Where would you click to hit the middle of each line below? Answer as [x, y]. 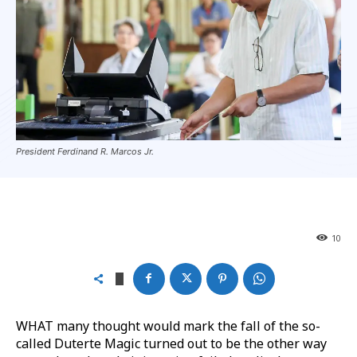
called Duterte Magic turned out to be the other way [171, 343]
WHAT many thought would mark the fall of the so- [168, 326]
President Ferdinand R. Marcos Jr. [85, 151]
